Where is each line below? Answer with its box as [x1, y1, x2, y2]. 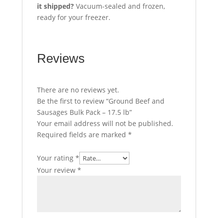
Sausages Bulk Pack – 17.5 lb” [36, 107, 132, 117]
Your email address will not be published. [36, 118, 173, 128]
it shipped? [36, 1, 74, 11]
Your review [36, 165, 77, 175]
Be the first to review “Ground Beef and [36, 96, 164, 106]
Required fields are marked [36, 129, 128, 139]
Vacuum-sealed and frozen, [73, 1, 165, 11]
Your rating [36, 153, 75, 163]
